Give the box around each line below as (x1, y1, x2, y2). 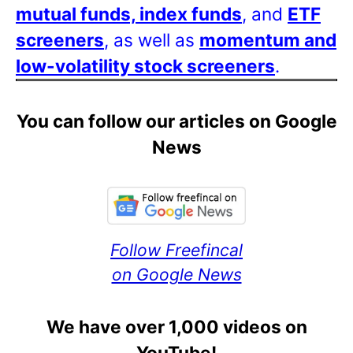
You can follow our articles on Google (16, 110, 337, 132)
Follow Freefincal (110, 239, 243, 260)
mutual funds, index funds (16, 2, 242, 24)
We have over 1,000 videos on (46, 315, 307, 337)
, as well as (104, 28, 199, 50)
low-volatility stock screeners (16, 54, 275, 76)
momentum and (199, 28, 336, 50)
